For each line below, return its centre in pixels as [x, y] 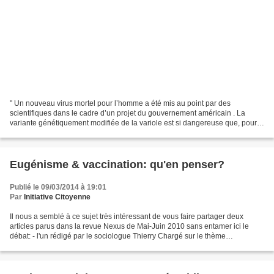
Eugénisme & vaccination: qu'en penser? [117, 164]
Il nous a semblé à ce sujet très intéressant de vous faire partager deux [127, 216]
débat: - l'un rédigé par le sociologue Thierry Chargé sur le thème [118, 236]
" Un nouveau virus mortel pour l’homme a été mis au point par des [120, 103]
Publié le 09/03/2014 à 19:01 [58, 187]
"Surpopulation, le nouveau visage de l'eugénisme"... [97, 246]
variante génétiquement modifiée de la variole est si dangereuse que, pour [133, 123]
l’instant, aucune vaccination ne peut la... [77, 132]
